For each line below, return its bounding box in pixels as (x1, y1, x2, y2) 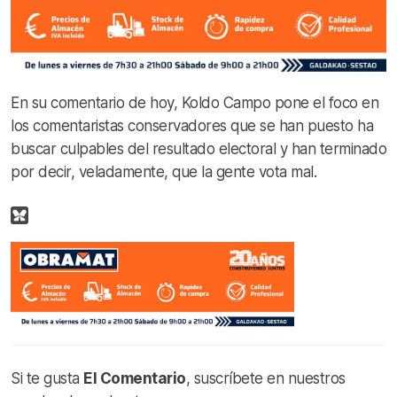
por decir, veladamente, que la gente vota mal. (11, 163, 316, 182)
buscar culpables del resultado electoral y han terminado (11, 140, 386, 159)
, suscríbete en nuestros (185, 370, 346, 388)
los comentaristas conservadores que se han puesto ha (11, 117, 373, 136)
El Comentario (83, 370, 186, 388)
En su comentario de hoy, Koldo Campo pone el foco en (11, 94, 378, 113)
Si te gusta (11, 370, 83, 388)
